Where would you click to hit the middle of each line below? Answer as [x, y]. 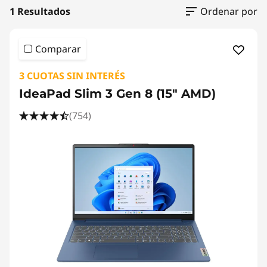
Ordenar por [229, 11]
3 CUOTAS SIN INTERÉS [72, 76]
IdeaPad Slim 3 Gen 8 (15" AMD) [117, 94]
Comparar [58, 49]
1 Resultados [40, 11]
